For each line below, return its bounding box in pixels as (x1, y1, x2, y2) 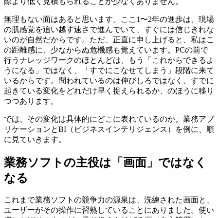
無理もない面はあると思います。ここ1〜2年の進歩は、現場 (4, 15, 214, 23)
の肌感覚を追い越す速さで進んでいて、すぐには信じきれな (4, 25, 214, 34)
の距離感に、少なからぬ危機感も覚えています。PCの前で (4, 45, 208, 54)
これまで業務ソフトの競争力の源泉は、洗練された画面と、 (4, 196, 214, 204)
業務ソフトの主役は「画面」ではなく (4, 156, 207, 169)
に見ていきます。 (4, 135, 66, 144)
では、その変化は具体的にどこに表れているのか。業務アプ (4, 114, 214, 123)
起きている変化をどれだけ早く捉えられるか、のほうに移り (4, 86, 214, 95)
